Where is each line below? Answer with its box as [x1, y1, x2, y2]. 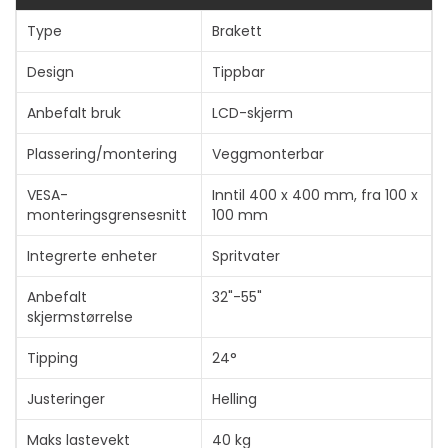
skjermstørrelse [27, 307, 133, 327]
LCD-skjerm [212, 103, 293, 123]
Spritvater [212, 246, 280, 266]
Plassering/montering [27, 144, 177, 164]
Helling [212, 389, 257, 409]
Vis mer [201, 122, 258, 143]
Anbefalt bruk [27, 103, 121, 123]
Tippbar [212, 62, 265, 82]
